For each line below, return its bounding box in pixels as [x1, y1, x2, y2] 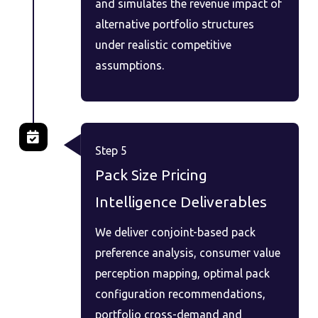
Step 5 [94, 143, 127, 157]
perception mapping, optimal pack [94, 266, 270, 280]
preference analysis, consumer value [94, 246, 280, 259]
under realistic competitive [94, 38, 231, 51]
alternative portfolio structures [94, 17, 254, 31]
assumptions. [94, 58, 164, 72]
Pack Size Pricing [94, 165, 207, 183]
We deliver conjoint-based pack [94, 225, 256, 238]
